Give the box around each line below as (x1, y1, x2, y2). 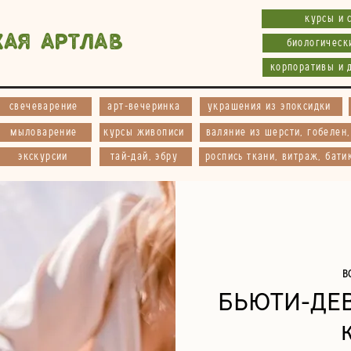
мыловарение (10, 127, 78, 138)
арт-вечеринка (107, 101, 181, 112)
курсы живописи (103, 127, 185, 138)
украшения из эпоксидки (208, 101, 331, 112)
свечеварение (9, 101, 78, 112)
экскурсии (18, 151, 68, 162)
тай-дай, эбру (110, 151, 179, 162)
